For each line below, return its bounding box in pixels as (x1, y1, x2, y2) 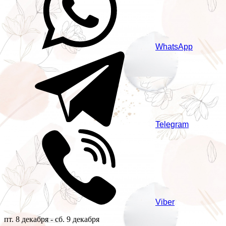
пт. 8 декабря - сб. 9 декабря (4, 215, 99, 224)
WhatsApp (155, 42, 193, 51)
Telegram (155, 120, 189, 129)
